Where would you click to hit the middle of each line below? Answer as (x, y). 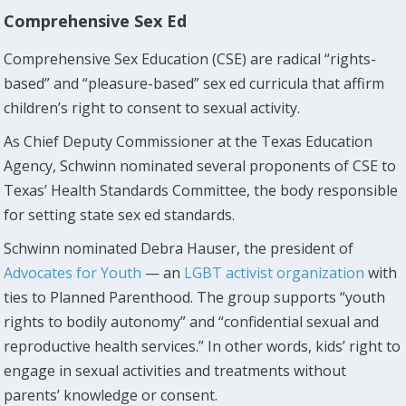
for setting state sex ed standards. (120, 214)
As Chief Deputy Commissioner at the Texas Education (188, 141)
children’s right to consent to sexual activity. (152, 107)
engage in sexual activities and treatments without (175, 370)
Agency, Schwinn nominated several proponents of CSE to (200, 165)
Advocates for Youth (73, 272)
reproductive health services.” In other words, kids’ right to (203, 346)
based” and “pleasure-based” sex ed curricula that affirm (194, 83)
